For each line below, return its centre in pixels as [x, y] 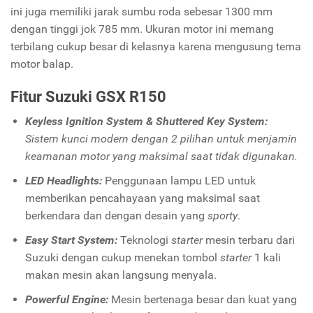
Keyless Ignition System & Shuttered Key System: [146, 121]
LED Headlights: [63, 180]
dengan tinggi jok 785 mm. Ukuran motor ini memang [142, 29]
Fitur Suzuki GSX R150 [88, 96]
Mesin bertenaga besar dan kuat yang [204, 299]
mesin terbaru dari [250, 240]
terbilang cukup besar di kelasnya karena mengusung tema [156, 46]
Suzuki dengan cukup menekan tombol [122, 257]
